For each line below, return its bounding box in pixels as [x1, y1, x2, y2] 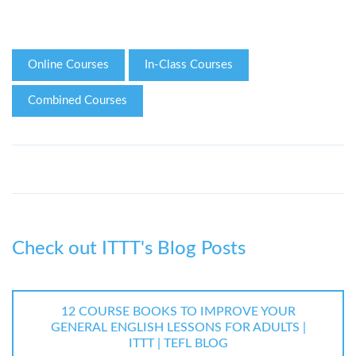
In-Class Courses [145, 59, 233, 72]
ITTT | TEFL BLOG [128, 337, 228, 350]
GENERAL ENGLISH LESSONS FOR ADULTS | [50, 321, 306, 335]
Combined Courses [28, 95, 127, 107]
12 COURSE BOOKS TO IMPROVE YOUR [60, 305, 296, 319]
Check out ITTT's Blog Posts [12, 239, 246, 259]
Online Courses [28, 59, 109, 72]
